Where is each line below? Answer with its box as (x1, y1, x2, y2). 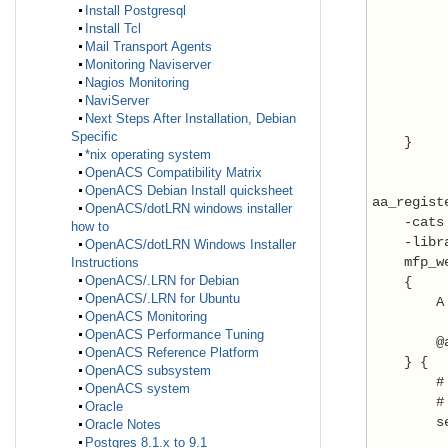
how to (71, 219, 109, 235)
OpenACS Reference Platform (85, 345, 259, 361)
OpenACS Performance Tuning (85, 327, 264, 343)
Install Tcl (85, 21, 141, 37)
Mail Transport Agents (85, 39, 212, 55)
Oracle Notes (85, 417, 161, 433)
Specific (71, 129, 118, 145)
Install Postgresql (85, 3, 186, 19)
